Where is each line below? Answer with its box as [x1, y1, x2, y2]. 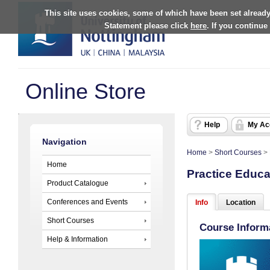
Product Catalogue [47, 178, 108, 187]
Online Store [25, 79, 146, 104]
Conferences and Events [47, 197, 128, 206]
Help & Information [47, 234, 108, 243]
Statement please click [104, 20, 190, 30]
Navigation [42, 137, 87, 147]
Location [226, 198, 256, 207]
